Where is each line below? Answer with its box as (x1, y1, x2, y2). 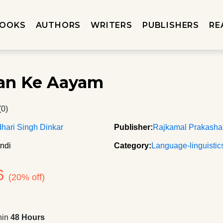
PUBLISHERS (142, 20, 199, 30)
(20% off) (8, 172, 45, 182)
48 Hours (10, 213, 45, 222)
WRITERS (91, 20, 132, 30)
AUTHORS (35, 20, 81, 30)
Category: (114, 141, 151, 150)
